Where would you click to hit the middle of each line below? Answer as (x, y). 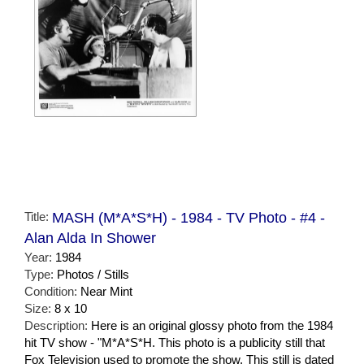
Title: (38, 216)
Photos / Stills (93, 274)
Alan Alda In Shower (90, 238)
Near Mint (106, 291)
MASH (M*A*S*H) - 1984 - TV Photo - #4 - (188, 217)
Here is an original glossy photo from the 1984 (212, 325)
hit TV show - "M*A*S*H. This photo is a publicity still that (175, 342)
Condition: (52, 291)
